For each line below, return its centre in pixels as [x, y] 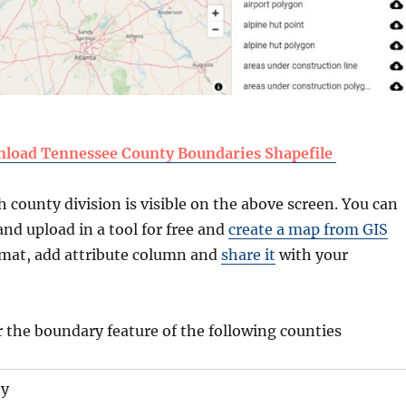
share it [248, 254]
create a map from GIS [308, 229]
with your [312, 254]
